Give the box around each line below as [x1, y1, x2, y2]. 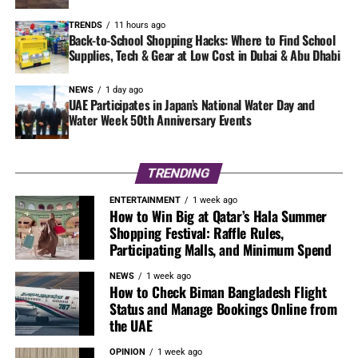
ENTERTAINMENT [109, 195, 181, 206]
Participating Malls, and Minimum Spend [109, 239, 332, 261]
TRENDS [68, 19, 102, 30]
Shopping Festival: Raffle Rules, [109, 222, 284, 244]
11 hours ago [113, 19, 165, 30]
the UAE [109, 315, 153, 336]
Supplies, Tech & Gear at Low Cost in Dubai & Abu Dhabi [68, 45, 340, 65]
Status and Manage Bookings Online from [109, 298, 337, 320]
